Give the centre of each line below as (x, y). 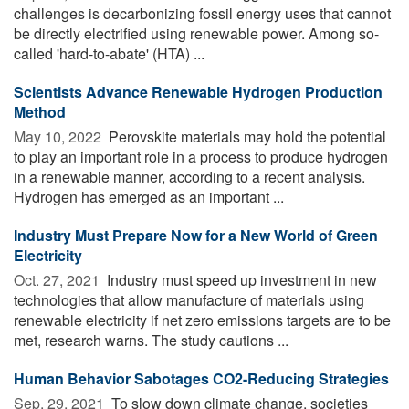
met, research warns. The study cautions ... (151, 340)
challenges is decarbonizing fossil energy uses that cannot (202, 13)
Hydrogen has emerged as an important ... (149, 196)
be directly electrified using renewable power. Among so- (196, 33)
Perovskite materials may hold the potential (246, 136)
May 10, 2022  (59, 136)
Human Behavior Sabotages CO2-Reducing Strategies (201, 378)
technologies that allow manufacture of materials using (189, 299)
